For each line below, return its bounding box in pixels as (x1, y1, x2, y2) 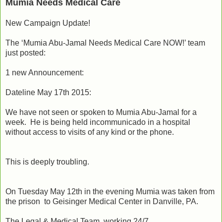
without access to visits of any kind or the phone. (5, 127, 174, 136)
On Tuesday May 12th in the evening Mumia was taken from (5, 187, 215, 196)
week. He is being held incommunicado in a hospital (5, 117, 190, 126)
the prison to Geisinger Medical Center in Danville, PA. (5, 197, 202, 206)
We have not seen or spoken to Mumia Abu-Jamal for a (5, 108, 197, 116)
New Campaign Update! (5, 18, 90, 27)
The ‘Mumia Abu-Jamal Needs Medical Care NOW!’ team (5, 38, 205, 47)
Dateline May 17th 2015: (5, 88, 91, 97)
